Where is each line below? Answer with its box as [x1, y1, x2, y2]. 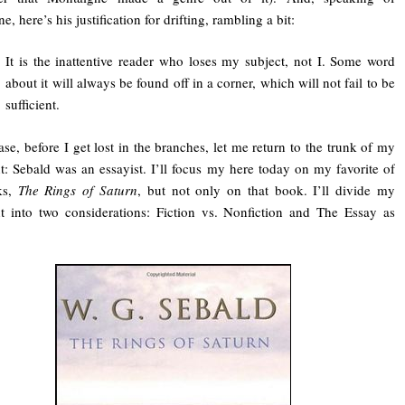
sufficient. [5, 95, 60, 114]
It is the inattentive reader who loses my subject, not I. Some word [5, 52, 395, 71]
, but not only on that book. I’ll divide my [137, 180, 396, 199]
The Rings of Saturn [17, 180, 137, 199]
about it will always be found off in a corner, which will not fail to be [5, 73, 395, 92]
